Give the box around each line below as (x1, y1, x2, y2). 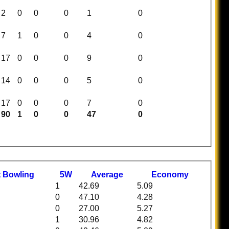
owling (8, 170, 34, 179)
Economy (151, 170, 189, 179)
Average (90, 170, 123, 179)
